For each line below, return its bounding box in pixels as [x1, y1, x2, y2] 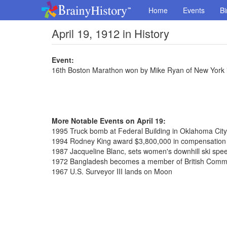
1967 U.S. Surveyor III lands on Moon [52, 166, 172, 176]
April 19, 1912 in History [52, 25, 169, 41]
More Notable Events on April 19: [52, 116, 166, 126]
